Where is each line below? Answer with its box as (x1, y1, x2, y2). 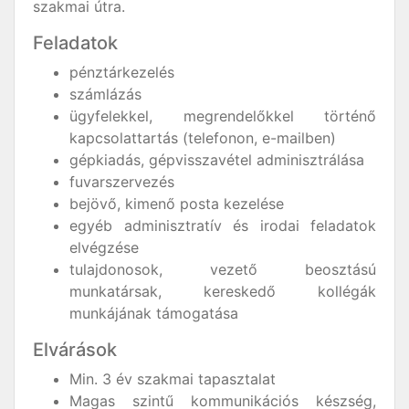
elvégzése (69, 238, 139, 257)
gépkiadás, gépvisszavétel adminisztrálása (69, 151, 364, 169)
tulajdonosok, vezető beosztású (69, 260, 376, 278)
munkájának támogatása (69, 304, 238, 322)
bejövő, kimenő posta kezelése (69, 194, 284, 213)
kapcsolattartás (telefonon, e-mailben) (69, 129, 336, 147)
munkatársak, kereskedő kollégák (69, 282, 376, 300)
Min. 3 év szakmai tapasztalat (69, 370, 276, 388)
